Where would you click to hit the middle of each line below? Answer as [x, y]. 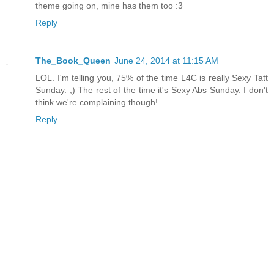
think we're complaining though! [97, 102]
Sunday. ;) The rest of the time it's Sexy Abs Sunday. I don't [152, 90]
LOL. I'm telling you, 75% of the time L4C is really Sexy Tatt [152, 77]
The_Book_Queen [73, 60]
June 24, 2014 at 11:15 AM [166, 60]
